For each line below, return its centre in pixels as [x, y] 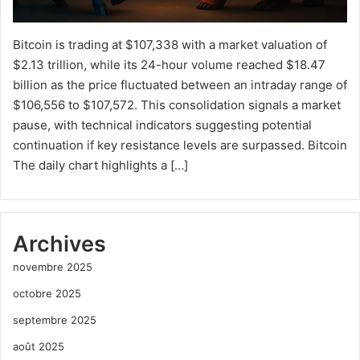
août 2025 [39, 347]
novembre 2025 [53, 267]
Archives [59, 244]
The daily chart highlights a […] [100, 166]
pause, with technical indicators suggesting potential [162, 125]
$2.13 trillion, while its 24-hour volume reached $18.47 [169, 65]
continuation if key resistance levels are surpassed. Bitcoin [180, 145]
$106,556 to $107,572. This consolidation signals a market [177, 105]
